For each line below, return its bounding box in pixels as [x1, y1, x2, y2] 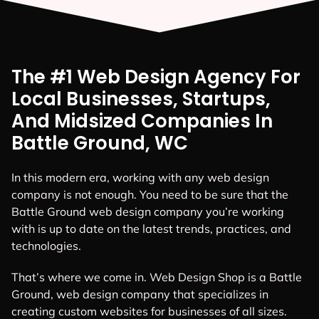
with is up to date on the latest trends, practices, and [11, 221, 291, 236]
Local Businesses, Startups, [11, 86, 271, 113]
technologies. [11, 239, 81, 253]
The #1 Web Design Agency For [11, 64, 300, 90]
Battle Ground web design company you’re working [11, 204, 284, 219]
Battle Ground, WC [11, 130, 188, 157]
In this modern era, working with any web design [11, 170, 269, 185]
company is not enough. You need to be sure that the [11, 187, 288, 202]
